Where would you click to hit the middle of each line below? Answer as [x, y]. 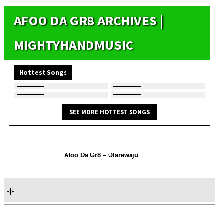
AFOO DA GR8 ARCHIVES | [88, 21]
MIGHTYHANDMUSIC [74, 45]
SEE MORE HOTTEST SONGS [109, 112]
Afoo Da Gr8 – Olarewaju [101, 155]
